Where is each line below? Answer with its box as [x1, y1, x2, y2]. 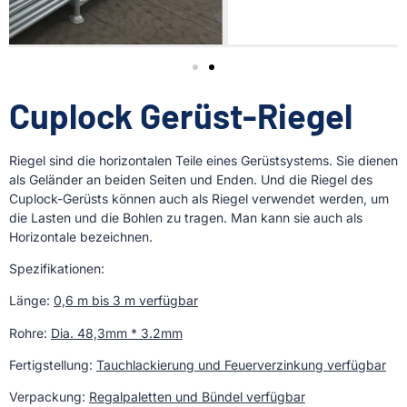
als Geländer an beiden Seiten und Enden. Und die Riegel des [9, 171, 372, 187]
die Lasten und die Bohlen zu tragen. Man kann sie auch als [9, 209, 362, 225]
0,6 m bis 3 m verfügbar [54, 293, 198, 309]
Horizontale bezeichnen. [9, 228, 153, 244]
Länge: [9, 293, 54, 309]
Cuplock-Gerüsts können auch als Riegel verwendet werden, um [9, 190, 389, 206]
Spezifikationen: [9, 260, 104, 276]
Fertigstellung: [9, 357, 96, 373]
